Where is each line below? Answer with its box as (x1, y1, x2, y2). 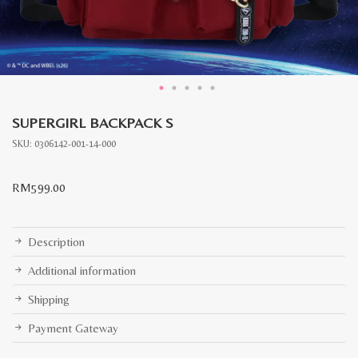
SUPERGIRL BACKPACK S (12, 114, 173, 131)
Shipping (28, 292, 70, 306)
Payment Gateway (28, 321, 118, 335)
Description (28, 235, 85, 249)
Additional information (28, 264, 136, 277)
